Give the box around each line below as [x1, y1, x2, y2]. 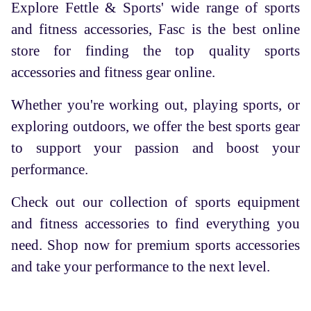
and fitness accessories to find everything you [11, 215, 300, 231]
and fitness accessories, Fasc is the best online [11, 21, 300, 37]
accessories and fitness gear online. [11, 64, 215, 80]
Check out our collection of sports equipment [11, 194, 300, 210]
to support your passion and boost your [11, 140, 300, 155]
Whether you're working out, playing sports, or [11, 96, 300, 112]
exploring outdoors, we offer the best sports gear [11, 118, 300, 134]
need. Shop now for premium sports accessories [11, 237, 300, 253]
